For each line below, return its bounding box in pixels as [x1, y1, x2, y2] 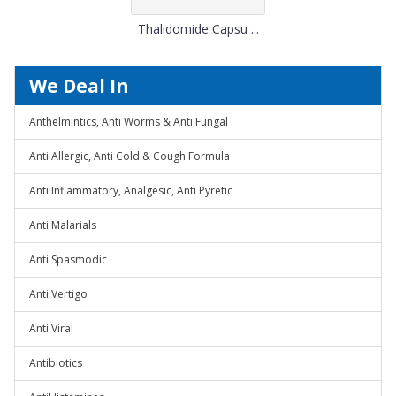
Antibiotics [29, 355, 82, 370]
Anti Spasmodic [29, 252, 107, 267]
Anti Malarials [29, 217, 96, 232]
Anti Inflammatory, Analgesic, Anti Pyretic [29, 183, 232, 198]
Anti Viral [29, 321, 73, 336]
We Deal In [29, 73, 129, 98]
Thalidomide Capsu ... [137, 20, 259, 37]
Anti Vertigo [29, 286, 88, 301]
